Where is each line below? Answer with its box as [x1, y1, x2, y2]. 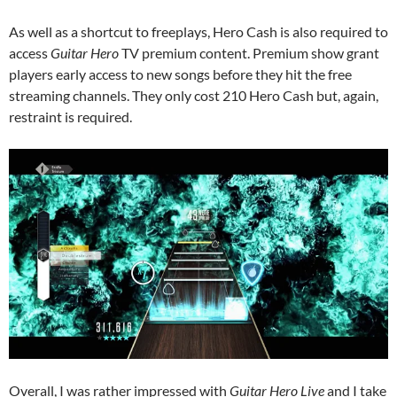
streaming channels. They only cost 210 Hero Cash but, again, [9, 86, 378, 104]
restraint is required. [9, 107, 132, 125]
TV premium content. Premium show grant [119, 43, 379, 61]
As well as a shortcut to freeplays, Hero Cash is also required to [9, 22, 388, 40]
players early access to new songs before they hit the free [9, 65, 352, 82]
